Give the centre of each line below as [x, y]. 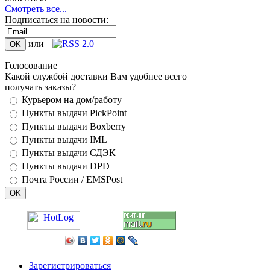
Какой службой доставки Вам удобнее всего [96, 76]
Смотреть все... [36, 9]
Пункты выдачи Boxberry [74, 126]
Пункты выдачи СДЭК [69, 153]
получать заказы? [40, 87]
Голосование [31, 65]
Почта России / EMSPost [72, 179]
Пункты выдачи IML [64, 140]
